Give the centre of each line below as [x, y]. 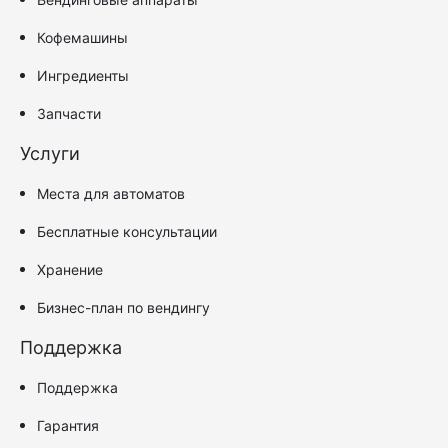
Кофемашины [82, 37]
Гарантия [68, 425]
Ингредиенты [83, 75]
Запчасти [69, 113]
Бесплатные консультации [127, 231]
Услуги [50, 153]
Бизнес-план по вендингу [123, 307]
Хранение [70, 269]
